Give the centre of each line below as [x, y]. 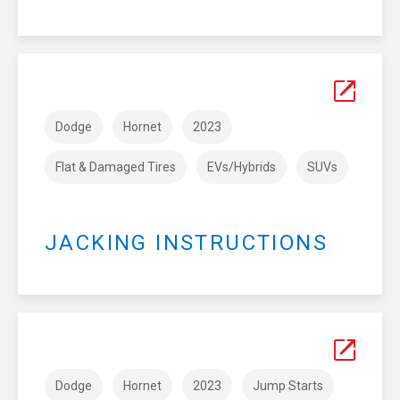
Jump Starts [288, 385]
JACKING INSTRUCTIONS [186, 243]
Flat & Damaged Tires [116, 167]
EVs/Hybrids [242, 167]
